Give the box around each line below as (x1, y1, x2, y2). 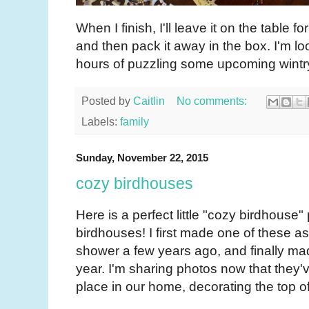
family (120, 115, 149, 128)
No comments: (176, 94, 250, 107)
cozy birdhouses (76, 175, 193, 193)
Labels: (81, 115, 120, 128)
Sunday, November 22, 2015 (76, 151, 208, 163)
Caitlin (133, 94, 165, 107)
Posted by (81, 94, 133, 107)
